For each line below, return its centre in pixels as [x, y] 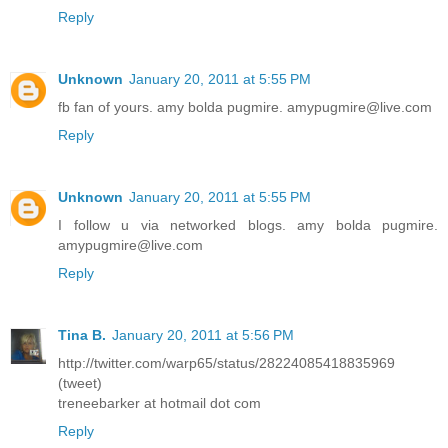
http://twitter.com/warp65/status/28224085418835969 [226, 362]
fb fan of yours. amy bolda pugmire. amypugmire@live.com [245, 106]
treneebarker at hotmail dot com [159, 402]
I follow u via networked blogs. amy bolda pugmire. [248, 224]
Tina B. [82, 334]
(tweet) [80, 382]
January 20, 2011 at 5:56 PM [203, 334]
